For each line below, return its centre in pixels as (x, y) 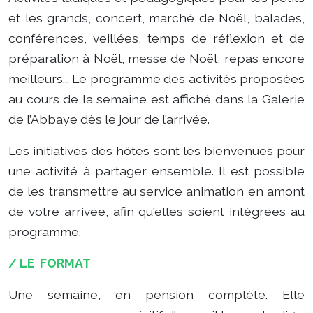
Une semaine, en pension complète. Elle (156, 294)
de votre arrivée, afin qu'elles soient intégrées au (156, 211)
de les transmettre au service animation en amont (156, 191)
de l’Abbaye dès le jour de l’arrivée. (109, 119)
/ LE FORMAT (50, 263)
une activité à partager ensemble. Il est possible (156, 171)
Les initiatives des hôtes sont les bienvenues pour (156, 151)
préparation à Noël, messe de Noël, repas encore (156, 58)
